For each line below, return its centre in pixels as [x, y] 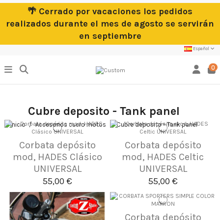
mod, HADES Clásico [57, 157]
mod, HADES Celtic [163, 157]
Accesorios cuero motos [71, 125]
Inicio [18, 125]
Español [201, 49]
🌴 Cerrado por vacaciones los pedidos [110, 11]
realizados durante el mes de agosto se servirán [110, 24]
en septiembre [110, 36]
